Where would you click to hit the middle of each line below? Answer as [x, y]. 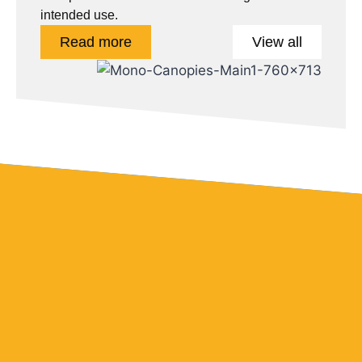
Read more [96, 42]
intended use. [79, 15]
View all [277, 42]
